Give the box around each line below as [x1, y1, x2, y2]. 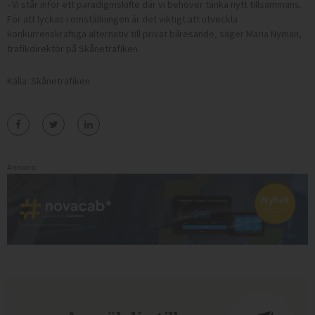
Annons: [7, 161, 37, 172]
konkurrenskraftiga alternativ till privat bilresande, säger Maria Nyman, [7, 27, 302, 40]
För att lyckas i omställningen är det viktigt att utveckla [7, 12, 238, 25]
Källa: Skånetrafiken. [7, 74, 92, 87]
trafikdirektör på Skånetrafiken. [7, 41, 140, 55]
